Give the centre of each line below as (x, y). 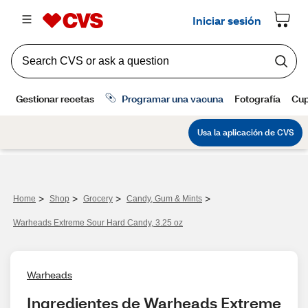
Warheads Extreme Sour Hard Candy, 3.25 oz (98, 223)
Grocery (98, 199)
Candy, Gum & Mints (164, 199)
